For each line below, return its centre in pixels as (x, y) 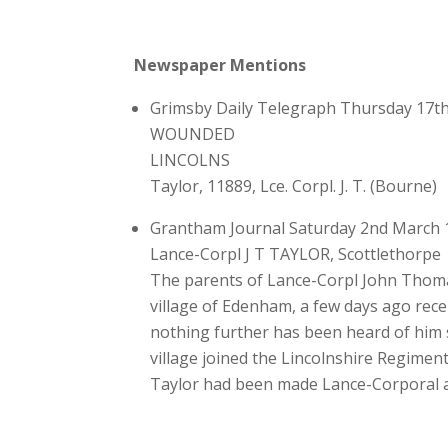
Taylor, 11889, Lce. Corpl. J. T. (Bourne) (294, 185)
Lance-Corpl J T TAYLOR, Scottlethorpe (296, 253)
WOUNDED (193, 133)
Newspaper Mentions (220, 64)
